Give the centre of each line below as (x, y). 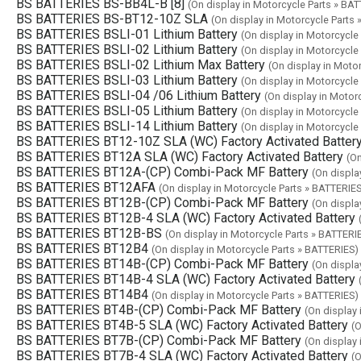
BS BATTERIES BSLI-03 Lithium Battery (127, 80)
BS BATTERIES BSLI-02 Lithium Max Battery (141, 64)
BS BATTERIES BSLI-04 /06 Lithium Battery (139, 95)
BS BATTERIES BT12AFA (86, 187)
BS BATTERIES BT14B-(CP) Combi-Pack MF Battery (162, 263)
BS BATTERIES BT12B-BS (89, 233)
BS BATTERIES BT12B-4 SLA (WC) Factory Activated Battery (186, 218)
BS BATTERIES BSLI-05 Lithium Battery (127, 110)
